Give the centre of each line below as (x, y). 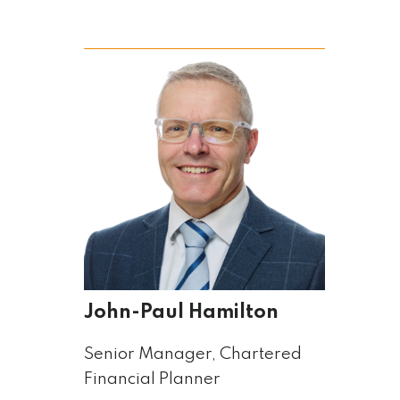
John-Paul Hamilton (181, 312)
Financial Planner (152, 379)
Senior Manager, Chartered (192, 354)
